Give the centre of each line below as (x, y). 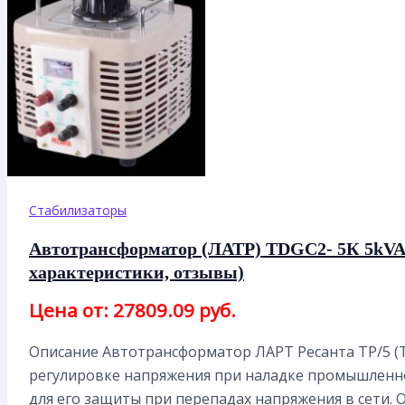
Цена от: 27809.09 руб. (132, 310)
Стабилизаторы (78, 211)
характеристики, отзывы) (137, 272)
